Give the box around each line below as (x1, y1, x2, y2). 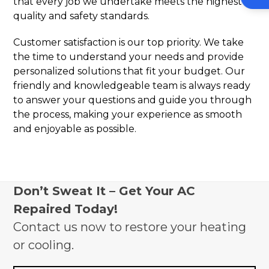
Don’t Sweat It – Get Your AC (13, 184, 196, 198)
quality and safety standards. (13, 10, 150, 22)
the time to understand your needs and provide (13, 51, 244, 62)
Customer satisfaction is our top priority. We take (13, 37, 244, 48)
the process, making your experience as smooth (13, 109, 243, 120)
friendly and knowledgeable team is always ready (13, 80, 251, 91)
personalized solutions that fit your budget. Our (13, 65, 246, 77)
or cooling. (13, 238, 74, 252)
